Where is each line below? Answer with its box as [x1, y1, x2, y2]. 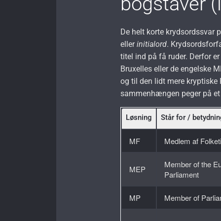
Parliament [164, 169, 199, 180]
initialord [137, 39, 167, 49]
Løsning [126, 112, 152, 122]
